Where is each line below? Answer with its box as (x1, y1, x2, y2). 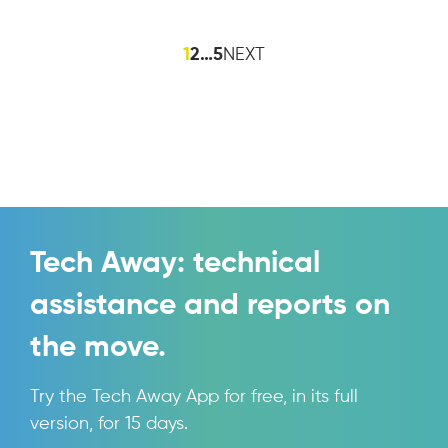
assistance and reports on (30, 290, 390, 321)
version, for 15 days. (30, 414, 188, 433)
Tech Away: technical (30, 248, 320, 279)
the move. (30, 332, 166, 363)
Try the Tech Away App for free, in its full (30, 387, 358, 406)
